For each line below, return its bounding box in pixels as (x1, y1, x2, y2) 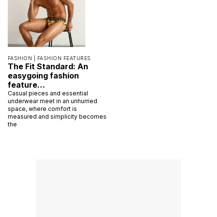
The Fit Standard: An (8, 61, 88, 71)
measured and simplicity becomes (8, 112, 107, 120)
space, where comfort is (8, 105, 77, 112)
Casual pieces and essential (8, 89, 88, 97)
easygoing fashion (8, 70, 79, 80)
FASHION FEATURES (37, 55, 91, 62)
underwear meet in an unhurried (8, 97, 97, 105)
